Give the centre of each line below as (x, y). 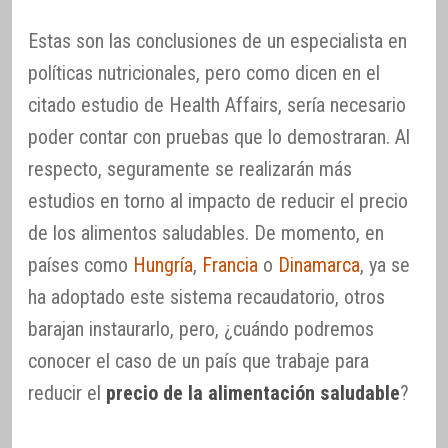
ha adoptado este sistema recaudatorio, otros (206, 296)
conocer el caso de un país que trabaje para (198, 360)
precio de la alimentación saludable (253, 392)
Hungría (163, 264)
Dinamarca (319, 264)
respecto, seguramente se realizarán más (190, 168)
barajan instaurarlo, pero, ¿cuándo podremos (201, 328)
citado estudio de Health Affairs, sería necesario (217, 104)
